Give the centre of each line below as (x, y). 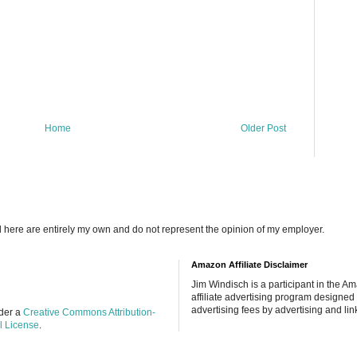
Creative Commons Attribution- (89, 312)
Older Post (263, 128)
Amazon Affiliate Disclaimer (249, 264)
